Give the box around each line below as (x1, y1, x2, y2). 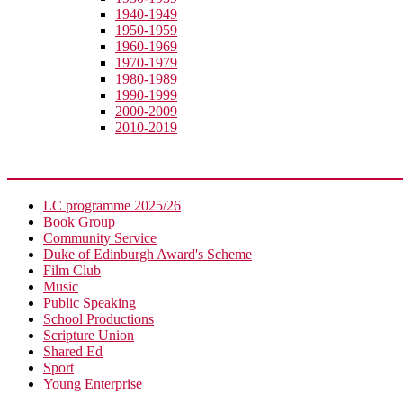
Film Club (43, 262, 101, 278)
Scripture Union (43, 327, 134, 343)
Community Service (43, 229, 157, 246)
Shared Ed (43, 343, 103, 359)
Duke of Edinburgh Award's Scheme (43, 246, 252, 262)
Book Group (43, 213, 115, 229)
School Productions (43, 310, 154, 327)
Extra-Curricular (7, 153, 169, 177)
